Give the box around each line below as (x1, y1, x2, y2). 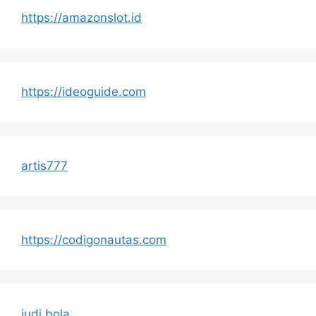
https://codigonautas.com (21, 232, 166, 247)
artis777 (21, 158, 68, 173)
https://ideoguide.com (21, 84, 146, 99)
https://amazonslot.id (21, 10, 142, 25)
